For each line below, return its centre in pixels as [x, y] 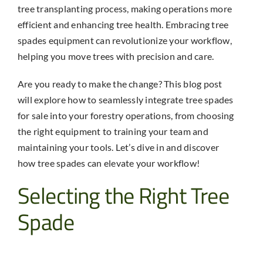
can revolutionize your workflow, [163, 41]
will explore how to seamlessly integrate [101, 100]
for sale [33, 116]
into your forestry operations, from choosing [141, 116]
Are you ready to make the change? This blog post [120, 84]
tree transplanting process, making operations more [124, 9]
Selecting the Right [104, 196]
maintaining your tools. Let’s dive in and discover [118, 147]
